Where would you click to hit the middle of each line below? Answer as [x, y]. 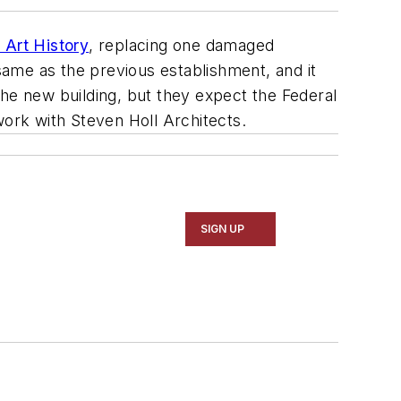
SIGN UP [223, 229]
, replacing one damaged [182, 46]
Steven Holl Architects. [158, 121]
